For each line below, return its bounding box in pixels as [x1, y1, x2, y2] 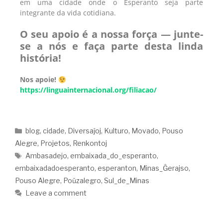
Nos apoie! [20, 75, 58, 85]
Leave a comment [25, 189, 87, 198]
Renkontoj [73, 139, 107, 148]
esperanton [98, 164, 136, 173]
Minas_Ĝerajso [139, 164, 189, 173]
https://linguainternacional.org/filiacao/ [20, 85, 157, 95]
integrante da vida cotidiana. [20, 8, 116, 18]
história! [20, 51, 61, 65]
